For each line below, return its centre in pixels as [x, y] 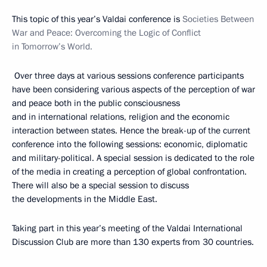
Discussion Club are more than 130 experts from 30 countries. [133, 242]
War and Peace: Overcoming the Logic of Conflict [106, 32]
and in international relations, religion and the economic [121, 117]
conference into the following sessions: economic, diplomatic [130, 144]
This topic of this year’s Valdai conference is [97, 19]
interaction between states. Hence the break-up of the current [131, 130]
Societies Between [218, 19]
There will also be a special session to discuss [100, 185]
